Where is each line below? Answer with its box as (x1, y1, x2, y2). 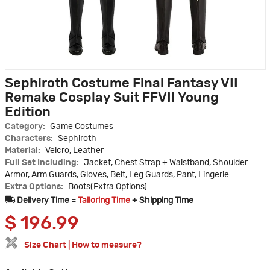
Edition (5, 105, 51, 119)
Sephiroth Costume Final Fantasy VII (5, 77, 238, 90)
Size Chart (24, 241, 66, 250)
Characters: (5, 134, 55, 143)
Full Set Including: (5, 159, 81, 168)
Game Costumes (50, 122, 113, 131)
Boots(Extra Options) (68, 183, 147, 192)
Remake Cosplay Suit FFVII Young (5, 91, 219, 105)
